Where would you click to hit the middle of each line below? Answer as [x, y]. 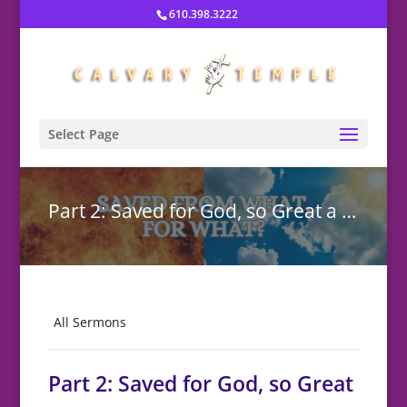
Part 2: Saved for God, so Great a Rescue [348, 211]
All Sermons [89, 323]
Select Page [83, 134]
